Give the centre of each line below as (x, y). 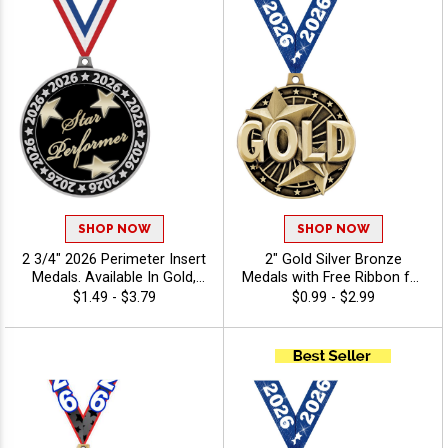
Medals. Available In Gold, (114, 278)
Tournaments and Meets (333, 296)
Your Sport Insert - (114, 314)
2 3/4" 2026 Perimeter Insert (114, 260)
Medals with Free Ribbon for (333, 278)
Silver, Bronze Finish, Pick (114, 296)
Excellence (114, 332)
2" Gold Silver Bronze (333, 260)
